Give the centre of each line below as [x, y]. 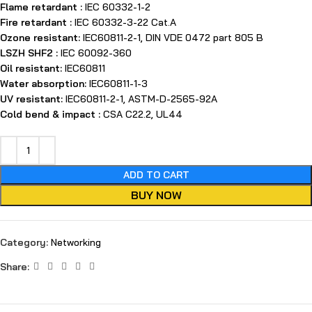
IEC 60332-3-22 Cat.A [125, 22]
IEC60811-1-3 [118, 84]
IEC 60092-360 [95, 53]
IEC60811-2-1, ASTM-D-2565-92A [141, 99]
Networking [76, 242]
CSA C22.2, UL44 [143, 114]
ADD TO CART [156, 175]
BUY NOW [156, 195]
